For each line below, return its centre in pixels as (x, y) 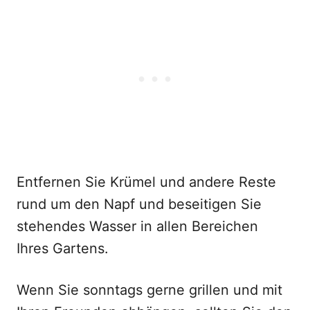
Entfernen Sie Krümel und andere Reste (146, 182)
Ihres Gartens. (63, 248)
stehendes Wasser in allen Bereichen (137, 226)
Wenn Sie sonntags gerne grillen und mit (149, 290)
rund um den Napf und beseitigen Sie (139, 204)
